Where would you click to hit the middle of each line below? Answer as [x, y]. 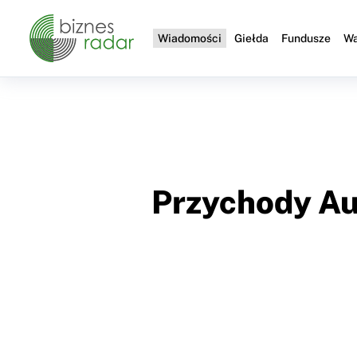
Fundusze [306, 38]
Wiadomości [190, 38]
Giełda [252, 38]
